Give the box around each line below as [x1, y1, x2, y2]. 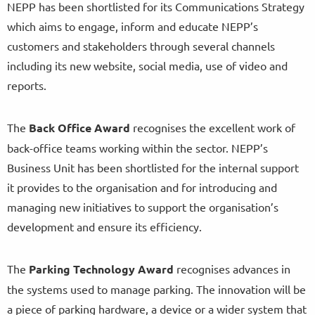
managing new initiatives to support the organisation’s [7, 199, 278, 214]
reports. [7, 77, 46, 92]
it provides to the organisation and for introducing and [7, 179, 277, 194]
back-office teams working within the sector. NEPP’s [7, 140, 268, 155]
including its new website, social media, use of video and [7, 58, 288, 72]
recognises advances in [176, 261, 290, 276]
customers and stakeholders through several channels [7, 38, 275, 53]
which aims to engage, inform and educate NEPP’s [7, 18, 258, 33]
